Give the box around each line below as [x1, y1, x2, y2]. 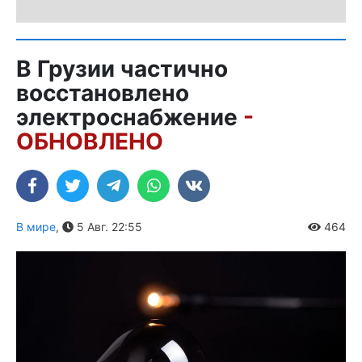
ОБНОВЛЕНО [16, 127, 163, 155]
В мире [16, 219, 56, 234]
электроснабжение [16, 103, 243, 131]
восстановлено [16, 78, 189, 107]
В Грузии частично [16, 54, 228, 82]
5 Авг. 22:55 [74, 219, 142, 234]
